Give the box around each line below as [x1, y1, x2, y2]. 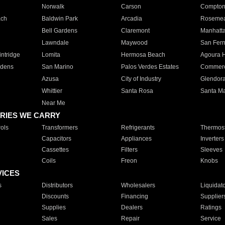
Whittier [41, 87, 62, 94]
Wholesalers [121, 182, 155, 189]
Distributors [41, 182, 73, 189]
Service [200, 215, 221, 222]
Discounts [41, 193, 69, 200]
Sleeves [200, 146, 222, 153]
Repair [121, 215, 140, 222]
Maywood [121, 39, 148, 46]
